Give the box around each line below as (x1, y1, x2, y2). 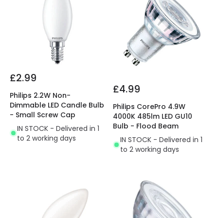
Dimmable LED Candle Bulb (10, 100, 104, 110)
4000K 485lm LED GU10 (113, 111, 192, 122)
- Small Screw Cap (10, 109, 75, 120)
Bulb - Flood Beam (113, 121, 179, 131)
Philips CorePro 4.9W (113, 102, 185, 112)
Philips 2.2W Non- (10, 90, 71, 100)
